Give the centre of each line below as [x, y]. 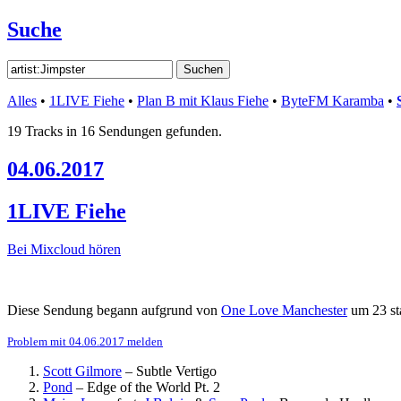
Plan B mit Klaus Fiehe [203, 100]
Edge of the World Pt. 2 [154, 387]
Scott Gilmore [82, 371]
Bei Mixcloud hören [64, 249]
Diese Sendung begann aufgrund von [114, 310]
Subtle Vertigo [176, 371]
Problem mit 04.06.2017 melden [85, 341]
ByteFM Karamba [333, 100]
